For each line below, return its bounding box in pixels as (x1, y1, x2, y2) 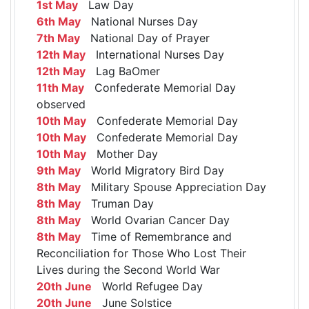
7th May (37, 30, 80, 45)
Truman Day (81, 196, 154, 210)
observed (37, 97, 86, 111)
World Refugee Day (92, 279, 203, 293)
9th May (37, 163, 81, 177)
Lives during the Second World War (37, 262, 220, 277)
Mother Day (86, 146, 158, 161)
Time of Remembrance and (81, 229, 232, 243)
